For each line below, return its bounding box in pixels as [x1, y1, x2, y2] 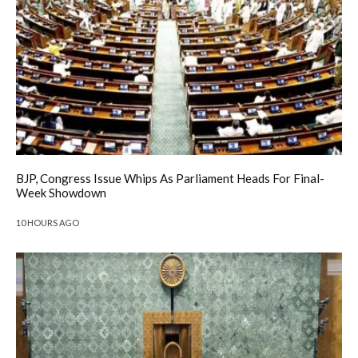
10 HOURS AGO [16, 217, 79, 228]
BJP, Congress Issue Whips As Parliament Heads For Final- [16, 170, 324, 185]
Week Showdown [16, 185, 106, 200]
